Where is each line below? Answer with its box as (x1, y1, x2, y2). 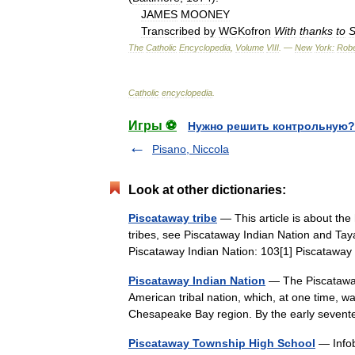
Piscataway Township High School (128, 336, 315, 349)
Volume (235, 42, 264, 52)
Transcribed (141, 24, 200, 37)
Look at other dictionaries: (128, 182, 286, 197)
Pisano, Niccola (152, 142, 229, 155)
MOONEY (181, 7, 230, 21)
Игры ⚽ (128, 118, 177, 132)
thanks (300, 24, 333, 37)
